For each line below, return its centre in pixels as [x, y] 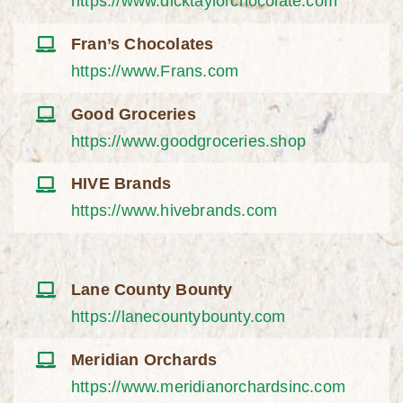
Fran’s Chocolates [143, 44]
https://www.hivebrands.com [175, 211]
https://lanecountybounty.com [179, 317]
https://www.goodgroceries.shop [189, 141]
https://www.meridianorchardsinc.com [209, 386]
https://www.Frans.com [155, 71]
